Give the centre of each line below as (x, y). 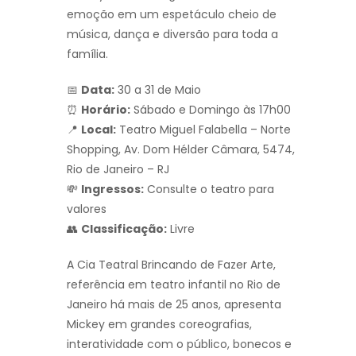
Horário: (106, 109)
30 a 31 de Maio (158, 89)
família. (87, 54)
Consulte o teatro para (209, 189)
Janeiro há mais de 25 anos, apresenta (174, 304)
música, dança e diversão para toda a (172, 34)
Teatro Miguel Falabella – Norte (203, 129)
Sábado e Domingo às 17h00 (211, 109)
